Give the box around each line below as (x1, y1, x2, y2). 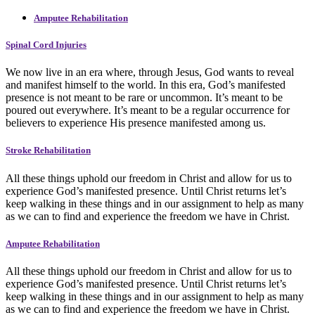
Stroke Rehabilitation (6, 145, 91, 156)
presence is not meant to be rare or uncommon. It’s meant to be (6, 91, 283, 104)
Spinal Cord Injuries (6, 39, 86, 51)
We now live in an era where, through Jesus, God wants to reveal (6, 66, 294, 79)
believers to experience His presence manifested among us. (6, 117, 266, 129)
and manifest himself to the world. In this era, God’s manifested (6, 79, 285, 91)
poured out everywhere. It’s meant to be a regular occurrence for (6, 104, 290, 117)
